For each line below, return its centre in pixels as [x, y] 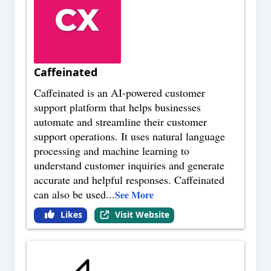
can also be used [70, 194]
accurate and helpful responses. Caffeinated [129, 180]
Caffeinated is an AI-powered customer [119, 93]
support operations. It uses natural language [129, 136]
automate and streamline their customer [120, 122]
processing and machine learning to [112, 151]
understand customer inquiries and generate [129, 165]
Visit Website [142, 215]
